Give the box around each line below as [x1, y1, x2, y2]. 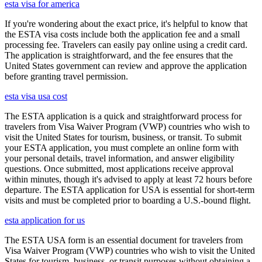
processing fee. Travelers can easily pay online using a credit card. [5, 39, 247, 50]
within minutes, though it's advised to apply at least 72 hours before [5, 174, 252, 184]
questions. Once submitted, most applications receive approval [5, 163, 233, 174]
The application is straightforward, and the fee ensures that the [5, 50, 233, 60]
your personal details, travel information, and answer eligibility [5, 153, 235, 163]
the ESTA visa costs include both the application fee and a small [5, 29, 240, 39]
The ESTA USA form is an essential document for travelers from [5, 235, 243, 245]
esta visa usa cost [5, 91, 67, 101]
